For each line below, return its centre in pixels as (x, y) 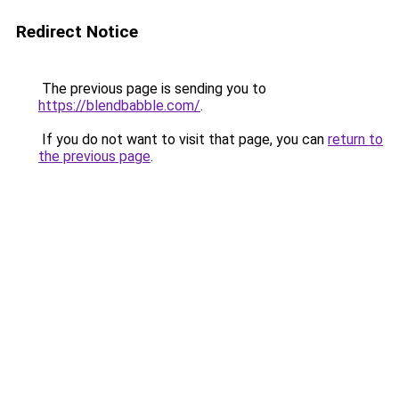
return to (355, 139)
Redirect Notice (77, 32)
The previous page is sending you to (152, 89)
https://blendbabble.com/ (119, 106)
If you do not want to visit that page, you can (183, 139)
